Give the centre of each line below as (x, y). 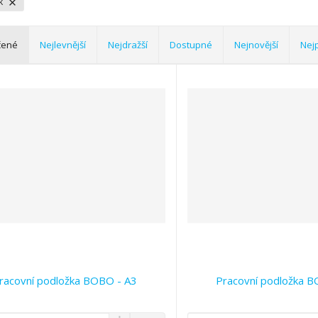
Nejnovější (256, 45)
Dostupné (191, 45)
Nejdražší (128, 45)
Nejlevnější (63, 45)
